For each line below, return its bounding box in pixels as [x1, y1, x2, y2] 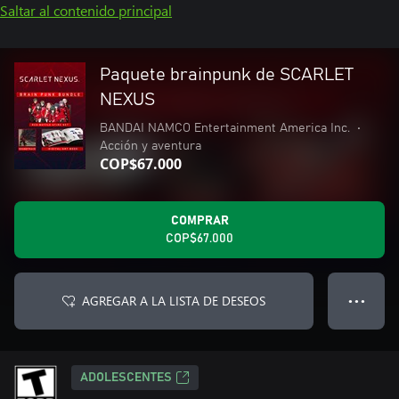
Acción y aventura [100, 140, 201, 152]
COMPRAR [170, 215, 229, 227]
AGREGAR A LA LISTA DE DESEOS [82, 292, 265, 309]
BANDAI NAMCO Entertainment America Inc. [100, 122, 350, 134]
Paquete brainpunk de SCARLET [100, 66, 354, 84]
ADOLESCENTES [80, 371, 172, 384]
